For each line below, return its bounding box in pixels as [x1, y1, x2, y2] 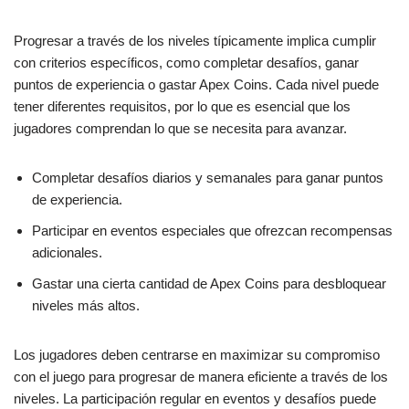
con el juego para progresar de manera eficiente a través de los [14, 369, 388, 385]
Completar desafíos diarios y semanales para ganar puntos [32, 170, 383, 186]
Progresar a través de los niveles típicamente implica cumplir [14, 33, 376, 49]
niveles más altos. [32, 298, 140, 314]
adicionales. [32, 245, 102, 261]
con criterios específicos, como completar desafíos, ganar [14, 55, 359, 71]
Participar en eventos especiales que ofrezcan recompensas [32, 223, 393, 239]
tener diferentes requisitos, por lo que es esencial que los [14, 99, 351, 115]
